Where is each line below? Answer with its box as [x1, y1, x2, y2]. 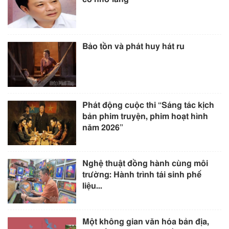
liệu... [82, 181, 103, 190]
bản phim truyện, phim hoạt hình [82, 112, 209, 121]
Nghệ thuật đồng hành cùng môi [82, 159, 209, 168]
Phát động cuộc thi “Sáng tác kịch [82, 101, 215, 109]
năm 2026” [82, 123, 124, 132]
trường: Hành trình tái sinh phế [82, 170, 202, 179]
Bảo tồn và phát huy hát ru [82, 42, 185, 51]
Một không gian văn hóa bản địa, [82, 217, 210, 226]
